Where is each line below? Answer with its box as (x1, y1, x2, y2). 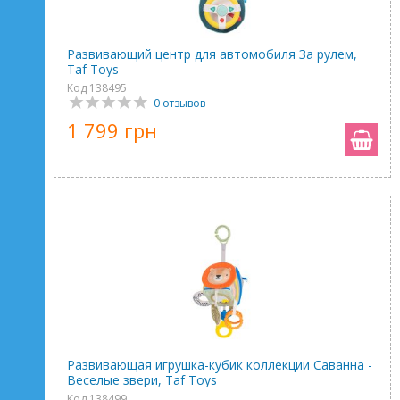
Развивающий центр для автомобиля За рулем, (67, 46, 357, 62)
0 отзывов (154, 96, 205, 111)
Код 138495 (67, 80, 127, 96)
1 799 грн (67, 117, 157, 144)
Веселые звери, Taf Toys (67, 371, 217, 388)
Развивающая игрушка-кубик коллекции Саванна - (67, 356, 372, 373)
